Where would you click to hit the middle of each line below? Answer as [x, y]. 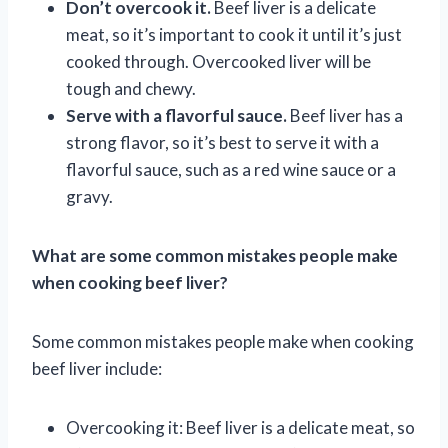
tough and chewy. [131, 88]
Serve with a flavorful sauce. [176, 115]
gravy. [89, 196]
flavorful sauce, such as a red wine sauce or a [231, 169]
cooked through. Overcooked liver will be [218, 61]
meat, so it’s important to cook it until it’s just [234, 34]
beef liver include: [97, 368]
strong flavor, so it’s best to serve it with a [222, 142]
